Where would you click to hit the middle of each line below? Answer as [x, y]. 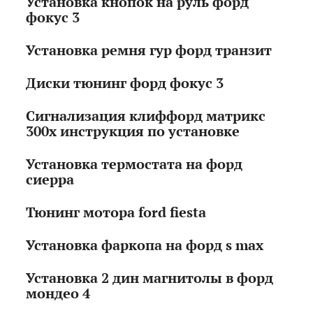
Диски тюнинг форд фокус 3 [125, 83]
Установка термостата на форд [134, 164]
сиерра [50, 180]
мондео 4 [58, 293]
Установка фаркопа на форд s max [145, 245]
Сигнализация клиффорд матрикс [146, 116]
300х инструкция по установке [133, 131]
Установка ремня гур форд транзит [149, 50]
